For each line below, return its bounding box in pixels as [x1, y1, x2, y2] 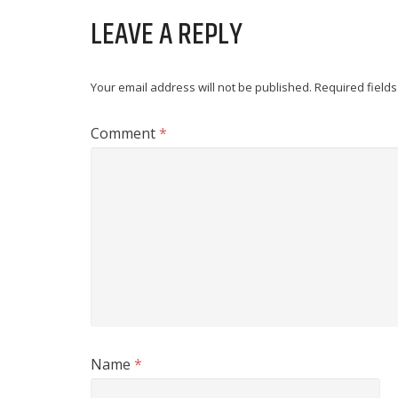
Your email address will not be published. [91, 79, 312, 96]
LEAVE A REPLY [91, 12, 243, 59]
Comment [91, 123, 159, 144]
